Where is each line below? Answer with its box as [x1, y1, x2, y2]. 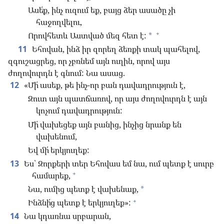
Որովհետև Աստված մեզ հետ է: [28, 29, 146, 41]
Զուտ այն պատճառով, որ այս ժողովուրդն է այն [28, 93, 207, 104]
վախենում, [36, 130, 77, 142]
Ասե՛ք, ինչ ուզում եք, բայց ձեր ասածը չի [28, 4, 175, 15]
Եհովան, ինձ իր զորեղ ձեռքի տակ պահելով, [30, 43, 200, 55]
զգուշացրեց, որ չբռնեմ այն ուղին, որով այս [8, 55, 170, 67]
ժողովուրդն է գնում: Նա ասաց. [8, 67, 125, 79]
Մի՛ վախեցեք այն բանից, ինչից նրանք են [28, 118, 181, 130]
